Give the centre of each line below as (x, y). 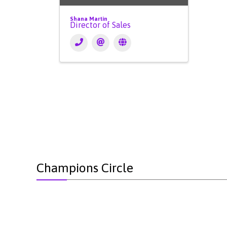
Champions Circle (85, 168)
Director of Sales (100, 25)
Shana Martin (89, 19)
